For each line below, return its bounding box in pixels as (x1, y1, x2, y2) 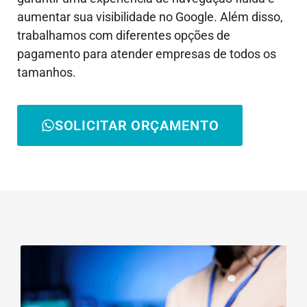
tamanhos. (17, 65, 76, 79)
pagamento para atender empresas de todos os (17, 47, 276, 61)
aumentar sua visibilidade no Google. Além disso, (17, 10, 283, 24)
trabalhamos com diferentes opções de (17, 28, 230, 42)
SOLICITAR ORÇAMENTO (55, 117, 219, 134)
